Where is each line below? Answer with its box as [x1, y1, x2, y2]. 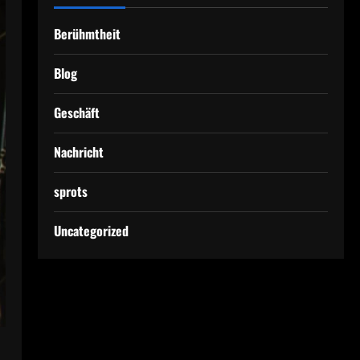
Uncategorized [53, 221, 129, 240]
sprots [53, 182, 88, 201]
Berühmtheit [53, 24, 121, 43]
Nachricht [53, 142, 104, 162]
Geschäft [53, 103, 100, 122]
